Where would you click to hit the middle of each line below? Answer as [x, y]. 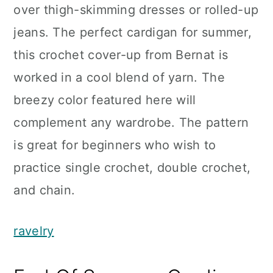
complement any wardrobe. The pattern [131, 122]
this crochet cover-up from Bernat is [121, 55]
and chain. [44, 190]
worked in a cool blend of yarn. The [119, 77]
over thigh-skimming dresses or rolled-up [136, 10]
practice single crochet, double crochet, [132, 168]
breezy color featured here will [105, 100]
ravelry [34, 231]
